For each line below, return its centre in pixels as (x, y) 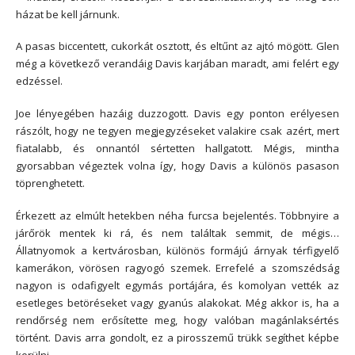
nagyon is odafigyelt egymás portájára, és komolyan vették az (177, 285)
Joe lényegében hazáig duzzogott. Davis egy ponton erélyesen (177, 114)
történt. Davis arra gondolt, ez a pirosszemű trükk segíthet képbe (177, 337)
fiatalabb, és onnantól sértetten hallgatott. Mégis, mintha (177, 149)
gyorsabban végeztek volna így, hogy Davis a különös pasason (177, 166)
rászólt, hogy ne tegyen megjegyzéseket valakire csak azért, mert (177, 131)
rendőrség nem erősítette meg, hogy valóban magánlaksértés (177, 320)
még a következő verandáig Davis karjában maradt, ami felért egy (177, 64)
